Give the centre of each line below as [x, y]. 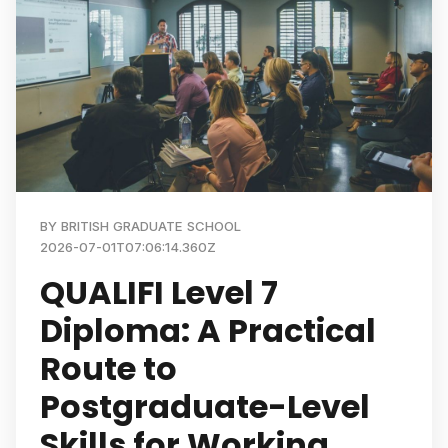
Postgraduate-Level [205, 406]
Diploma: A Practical [208, 330]
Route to [108, 368]
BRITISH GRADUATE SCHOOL [151, 226]
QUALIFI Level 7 [159, 292]
